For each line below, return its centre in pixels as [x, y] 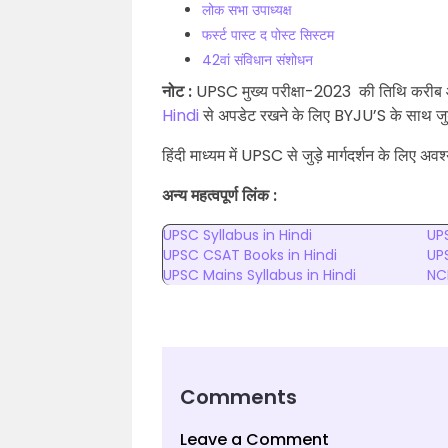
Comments [238, 397]
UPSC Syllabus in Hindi [237, 235]
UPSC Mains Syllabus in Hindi [259, 275]
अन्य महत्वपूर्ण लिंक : [219, 195]
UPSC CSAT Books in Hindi [250, 255]
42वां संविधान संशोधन [257, 60]
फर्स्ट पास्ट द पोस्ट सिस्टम [270, 35]
